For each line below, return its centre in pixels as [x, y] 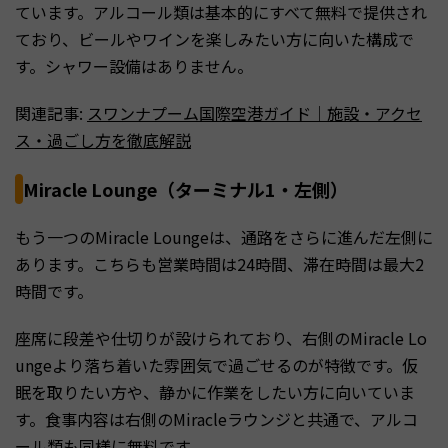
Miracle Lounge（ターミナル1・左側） [185, 189]
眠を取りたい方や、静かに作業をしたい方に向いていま [215, 392]
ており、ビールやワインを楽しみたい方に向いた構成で [214, 39]
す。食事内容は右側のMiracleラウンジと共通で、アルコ [216, 419]
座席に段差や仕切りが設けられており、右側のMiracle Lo [221, 338]
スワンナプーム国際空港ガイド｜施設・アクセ [254, 113]
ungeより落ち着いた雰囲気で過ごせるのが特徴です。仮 [216, 365]
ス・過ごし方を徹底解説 [103, 140]
